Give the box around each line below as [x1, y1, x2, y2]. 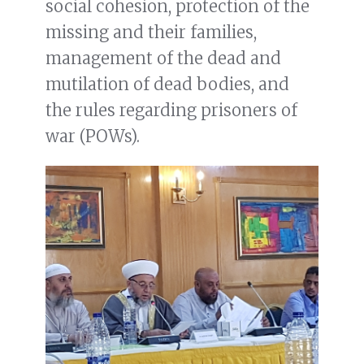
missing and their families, [45, 22, 257, 43]
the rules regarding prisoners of [45, 100, 297, 121]
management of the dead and [45, 48, 281, 69]
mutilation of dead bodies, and [45, 74, 289, 95]
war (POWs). [45, 126, 140, 147]
